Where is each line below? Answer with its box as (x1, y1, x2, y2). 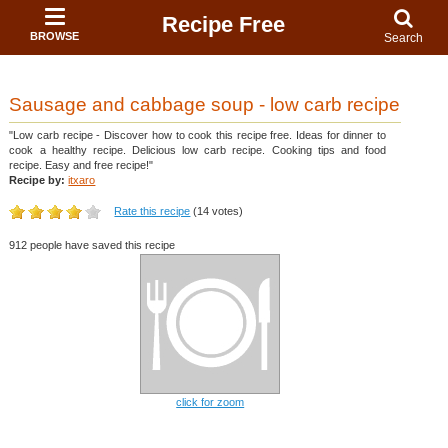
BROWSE (30, 30, 80, 42)
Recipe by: (9, 173, 66, 186)
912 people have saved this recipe (9, 239, 176, 252)
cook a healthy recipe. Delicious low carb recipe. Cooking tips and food (9, 143, 386, 156)
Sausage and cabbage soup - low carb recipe (9, 93, 401, 115)
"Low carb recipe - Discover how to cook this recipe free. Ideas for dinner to (9, 128, 386, 141)
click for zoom (176, 396, 245, 409)
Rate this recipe (114, 204, 191, 217)
